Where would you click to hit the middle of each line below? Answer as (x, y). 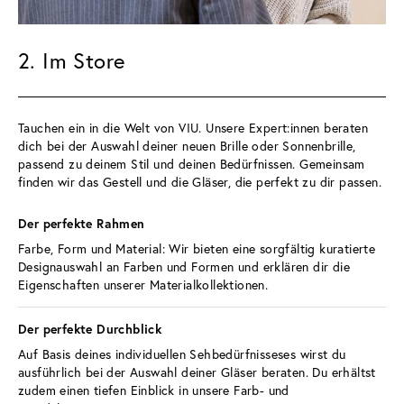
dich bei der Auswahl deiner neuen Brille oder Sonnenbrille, (189, 145)
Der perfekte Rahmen (83, 223)
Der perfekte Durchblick (92, 329)
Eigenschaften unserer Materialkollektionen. (145, 284)
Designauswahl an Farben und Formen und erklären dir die (186, 266)
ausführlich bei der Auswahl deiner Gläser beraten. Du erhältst (199, 372)
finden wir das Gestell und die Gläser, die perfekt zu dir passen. (200, 181)
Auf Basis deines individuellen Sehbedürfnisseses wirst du (184, 353)
